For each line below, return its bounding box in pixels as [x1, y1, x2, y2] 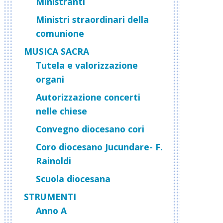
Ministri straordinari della [36, 13, 149, 25]
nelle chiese [36, 105, 87, 117]
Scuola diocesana [36, 172, 111, 185]
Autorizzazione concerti [36, 91, 140, 103]
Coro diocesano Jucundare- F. [36, 140, 163, 153]
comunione [36, 27, 84, 39]
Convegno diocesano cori [36, 122, 144, 135]
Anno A [36, 204, 67, 217]
